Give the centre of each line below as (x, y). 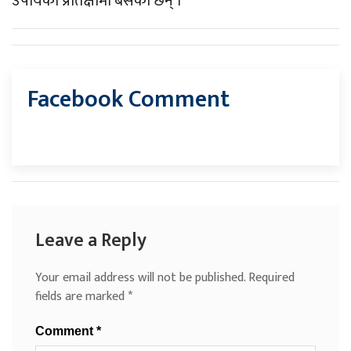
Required (271, 278)
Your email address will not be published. (140, 278)
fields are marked (81, 297)
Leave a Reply (91, 241)
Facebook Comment (128, 100)
